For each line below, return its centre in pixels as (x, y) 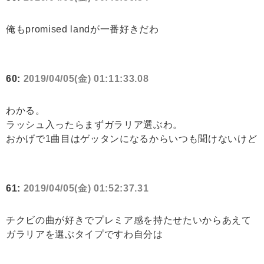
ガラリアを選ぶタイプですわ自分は (85, 235)
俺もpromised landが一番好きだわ (82, 29)
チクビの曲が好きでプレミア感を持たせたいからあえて (129, 220)
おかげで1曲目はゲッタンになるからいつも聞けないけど (132, 139)
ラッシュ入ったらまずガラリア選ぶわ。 (94, 125)
